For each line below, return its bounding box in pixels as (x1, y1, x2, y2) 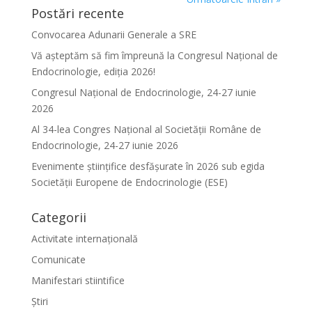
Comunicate (31, 253, 86, 266)
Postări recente (31, 5, 124, 22)
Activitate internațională (31, 232, 138, 245)
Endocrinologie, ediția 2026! (31, 65, 155, 78)
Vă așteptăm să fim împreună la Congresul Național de (31, 49, 278, 62)
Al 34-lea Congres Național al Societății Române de (31, 123, 261, 136)
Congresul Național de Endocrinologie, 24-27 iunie (31, 86, 256, 99)
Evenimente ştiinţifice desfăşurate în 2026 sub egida (31, 159, 265, 173)
